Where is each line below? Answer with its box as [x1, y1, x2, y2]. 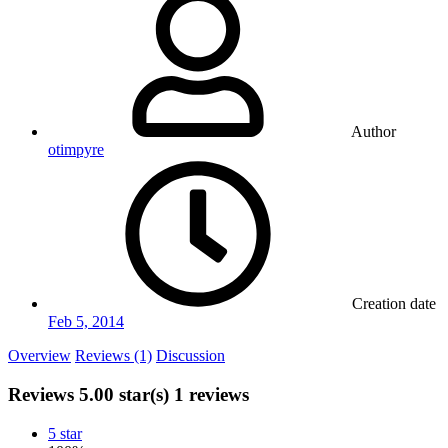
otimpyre [48, 141, 104, 159]
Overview [8, 347, 71, 365]
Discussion [156, 347, 225, 365]
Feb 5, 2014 [48, 313, 124, 331]
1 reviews [174, 384, 249, 406]
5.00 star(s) [79, 384, 169, 406]
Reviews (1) [75, 347, 152, 365]
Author [351, 123, 396, 141]
